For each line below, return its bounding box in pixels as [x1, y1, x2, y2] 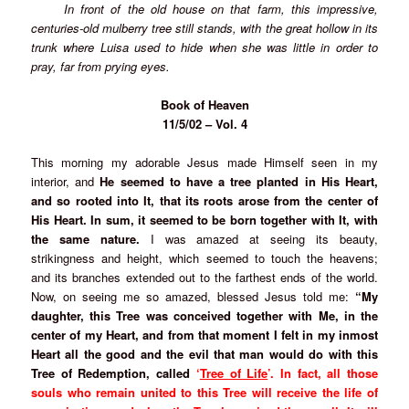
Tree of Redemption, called [31, 364, 196, 382]
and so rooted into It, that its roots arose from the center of [31, 192, 378, 209]
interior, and [31, 173, 100, 190]
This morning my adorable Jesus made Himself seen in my [31, 153, 378, 171]
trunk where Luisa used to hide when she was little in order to [31, 37, 378, 56]
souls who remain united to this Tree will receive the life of [31, 383, 378, 401]
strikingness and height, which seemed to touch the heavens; [31, 249, 378, 267]
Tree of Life [199, 364, 268, 382]
